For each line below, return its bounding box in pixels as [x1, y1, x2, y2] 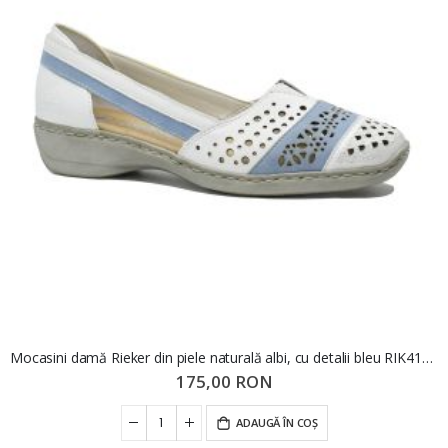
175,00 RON [175, 369, 273, 393]
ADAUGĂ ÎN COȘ [236, 414, 318, 430]
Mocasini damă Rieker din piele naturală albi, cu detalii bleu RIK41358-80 [421, 348, 433, 368]
